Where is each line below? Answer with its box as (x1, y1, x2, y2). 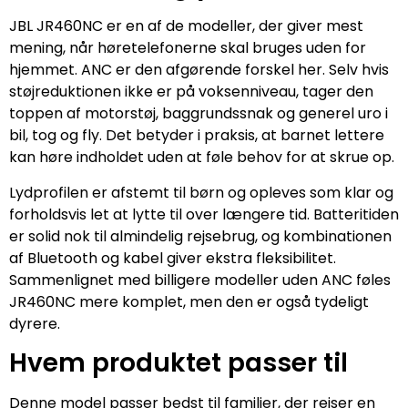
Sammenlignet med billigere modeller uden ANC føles (9, 269, 391, 291)
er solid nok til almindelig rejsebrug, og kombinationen (9, 225, 392, 247)
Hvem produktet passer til (9, 345, 348, 381)
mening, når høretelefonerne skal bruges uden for (9, 37, 366, 59)
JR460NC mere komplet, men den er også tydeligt (9, 291, 369, 312)
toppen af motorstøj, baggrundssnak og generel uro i (9, 103, 388, 125)
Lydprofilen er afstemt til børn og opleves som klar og (9, 181, 393, 203)
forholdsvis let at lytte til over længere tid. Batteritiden (9, 203, 399, 225)
